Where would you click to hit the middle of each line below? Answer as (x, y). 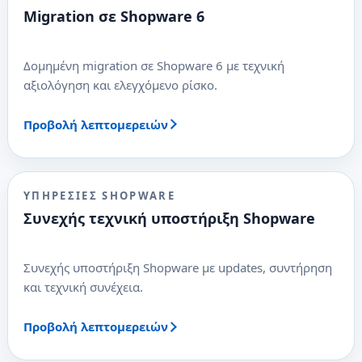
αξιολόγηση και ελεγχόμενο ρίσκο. (120, 84)
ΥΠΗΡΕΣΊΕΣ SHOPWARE (99, 195)
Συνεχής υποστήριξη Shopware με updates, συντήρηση (177, 267)
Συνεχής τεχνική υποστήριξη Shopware (169, 218)
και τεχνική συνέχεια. (83, 286)
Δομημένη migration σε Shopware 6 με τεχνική (154, 65)
